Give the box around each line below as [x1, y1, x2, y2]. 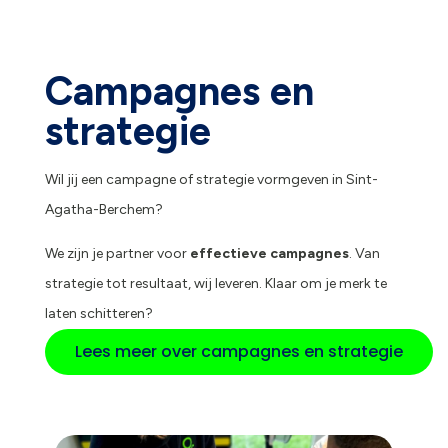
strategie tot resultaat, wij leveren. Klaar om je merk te [44, 275, 387, 293]
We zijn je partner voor [44, 245, 190, 263]
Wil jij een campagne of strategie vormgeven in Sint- [44, 171, 378, 189]
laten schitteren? [44, 305, 153, 323]
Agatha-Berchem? [44, 201, 163, 219]
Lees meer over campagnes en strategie [74, 340, 403, 364]
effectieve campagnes [189, 245, 349, 263]
